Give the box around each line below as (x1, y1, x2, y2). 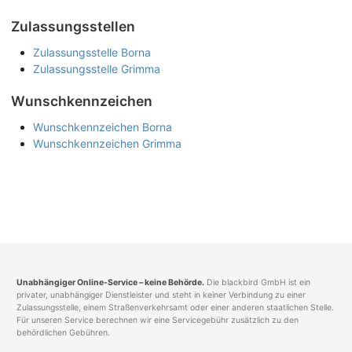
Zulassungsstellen (11, 18, 135, 35)
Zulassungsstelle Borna (33, 46, 151, 60)
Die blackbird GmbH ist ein (204, 277, 310, 288)
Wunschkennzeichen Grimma (33, 137, 181, 151)
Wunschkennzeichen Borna (33, 120, 172, 134)
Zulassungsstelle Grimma (33, 62, 160, 76)
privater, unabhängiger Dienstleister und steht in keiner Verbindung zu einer (16, 290, 306, 301)
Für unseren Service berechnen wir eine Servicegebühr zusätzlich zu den (16, 315, 299, 326)
